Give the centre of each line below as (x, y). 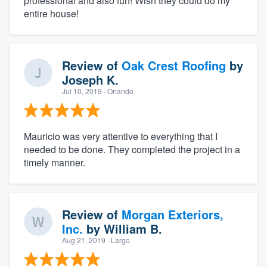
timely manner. (55, 163)
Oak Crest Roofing (174, 66)
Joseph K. (90, 80)
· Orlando (118, 91)
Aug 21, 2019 (84, 240)
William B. (133, 229)
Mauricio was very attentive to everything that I (121, 136)
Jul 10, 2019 (82, 91)
